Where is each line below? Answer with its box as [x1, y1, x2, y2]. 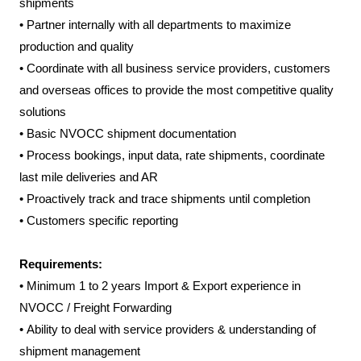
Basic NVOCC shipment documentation [26, 126, 236, 140]
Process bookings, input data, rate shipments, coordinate [26, 147, 325, 162]
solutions [19, 104, 66, 118]
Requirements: [19, 256, 102, 271]
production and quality [19, 39, 134, 53]
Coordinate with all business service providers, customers [26, 60, 330, 75]
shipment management [19, 343, 140, 358]
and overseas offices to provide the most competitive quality [19, 82, 334, 97]
